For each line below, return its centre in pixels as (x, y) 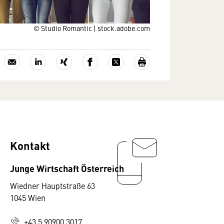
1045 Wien (28, 197)
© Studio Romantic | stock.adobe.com (92, 28)
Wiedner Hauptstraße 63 (52, 185)
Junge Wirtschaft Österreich (67, 168)
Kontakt (30, 145)
